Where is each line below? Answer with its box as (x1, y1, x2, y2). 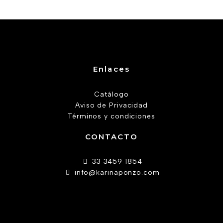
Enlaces (93, 64, 130, 74)
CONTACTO (85, 131, 138, 141)
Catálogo (94, 90, 129, 99)
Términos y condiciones (68, 111, 155, 120)
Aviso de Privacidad (75, 101, 148, 110)
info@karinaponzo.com (74, 168, 160, 177)
